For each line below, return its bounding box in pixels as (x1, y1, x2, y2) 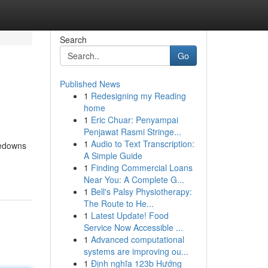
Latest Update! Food (90, 209, 169, 221)
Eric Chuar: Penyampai (90, 114, 178, 126)
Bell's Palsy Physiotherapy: (90, 185, 192, 197)
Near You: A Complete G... (83, 173, 184, 185)
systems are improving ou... (83, 245, 188, 257)
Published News (59, 78, 120, 90)
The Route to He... (83, 197, 154, 209)
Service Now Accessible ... (83, 221, 183, 233)
